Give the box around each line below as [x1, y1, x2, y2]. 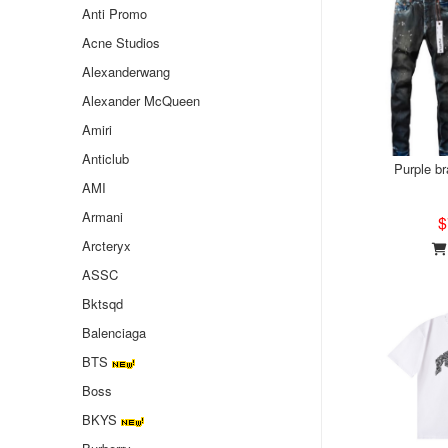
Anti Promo [82, 4, 147, 23]
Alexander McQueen [82, 91, 200, 110]
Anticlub [82, 149, 129, 168]
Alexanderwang [82, 62, 170, 81]
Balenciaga [82, 323, 146, 342]
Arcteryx [82, 236, 131, 255]
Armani [82, 207, 123, 226]
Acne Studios [82, 33, 160, 52]
